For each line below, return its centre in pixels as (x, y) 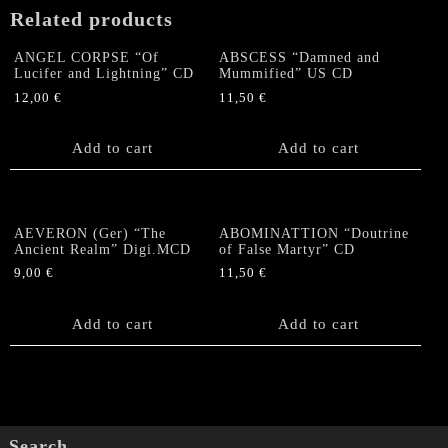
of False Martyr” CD (287, 249)
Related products (91, 19)
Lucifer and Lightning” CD (104, 73)
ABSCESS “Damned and (300, 57)
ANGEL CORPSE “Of (86, 57)
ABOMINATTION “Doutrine (314, 233)
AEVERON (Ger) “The (90, 233)
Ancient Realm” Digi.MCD (102, 249)
